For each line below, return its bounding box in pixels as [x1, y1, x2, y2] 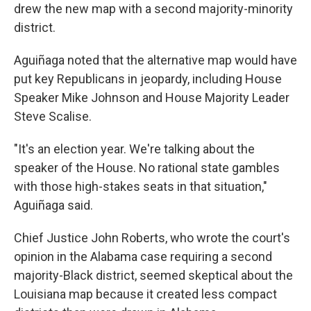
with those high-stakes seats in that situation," [14, 179, 267, 194]
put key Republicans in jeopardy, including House [14, 72, 282, 86]
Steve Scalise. [14, 109, 92, 124]
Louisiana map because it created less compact [14, 287, 277, 301]
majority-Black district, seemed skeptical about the [14, 268, 293, 283]
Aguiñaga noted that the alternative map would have [14, 53, 297, 67]
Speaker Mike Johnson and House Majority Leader [14, 90, 289, 105]
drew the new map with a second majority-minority [14, 1, 293, 16]
